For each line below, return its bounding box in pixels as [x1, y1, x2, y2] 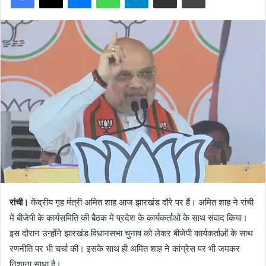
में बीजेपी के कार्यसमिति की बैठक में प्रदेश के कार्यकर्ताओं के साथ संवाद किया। [9, 212, 248, 224]
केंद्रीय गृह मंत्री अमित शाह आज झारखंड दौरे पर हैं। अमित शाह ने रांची [28, 197, 254, 208]
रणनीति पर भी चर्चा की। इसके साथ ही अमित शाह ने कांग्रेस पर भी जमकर [9, 243, 240, 255]
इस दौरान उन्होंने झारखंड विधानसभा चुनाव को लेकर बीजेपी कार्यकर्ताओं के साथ [9, 227, 253, 239]
